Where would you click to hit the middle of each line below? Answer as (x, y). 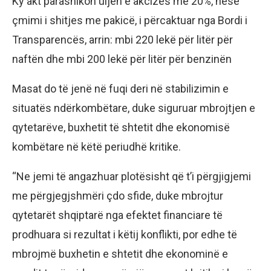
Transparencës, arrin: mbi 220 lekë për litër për (122, 39)
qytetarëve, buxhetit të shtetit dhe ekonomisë (121, 127)
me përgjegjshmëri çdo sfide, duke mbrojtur (118, 195)
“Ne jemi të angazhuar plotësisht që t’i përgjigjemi (132, 176)
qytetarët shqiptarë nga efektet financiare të (117, 215)
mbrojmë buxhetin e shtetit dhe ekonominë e (120, 253)
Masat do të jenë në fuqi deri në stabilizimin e (120, 88)
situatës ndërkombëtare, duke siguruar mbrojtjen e (134, 108)
